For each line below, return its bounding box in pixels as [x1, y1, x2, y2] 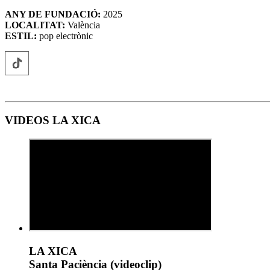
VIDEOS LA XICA [5, 114, 101, 127]
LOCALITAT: [5, 20, 65, 31]
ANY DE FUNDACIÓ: [5, 9, 101, 20]
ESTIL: [5, 31, 37, 42]
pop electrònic [37, 31, 93, 42]
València [65, 20, 100, 31]
